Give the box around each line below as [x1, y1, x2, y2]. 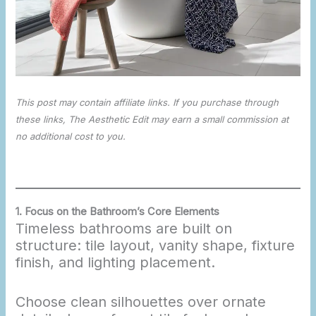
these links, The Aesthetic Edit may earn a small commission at [16, 114, 289, 126]
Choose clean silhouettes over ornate [16, 293, 267, 311]
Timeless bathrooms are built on [16, 220, 233, 238]
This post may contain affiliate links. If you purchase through [16, 97, 279, 109]
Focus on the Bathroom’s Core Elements [25, 205, 220, 219]
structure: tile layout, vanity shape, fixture [16, 237, 296, 255]
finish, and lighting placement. [16, 254, 216, 272]
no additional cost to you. [16, 130, 126, 142]
